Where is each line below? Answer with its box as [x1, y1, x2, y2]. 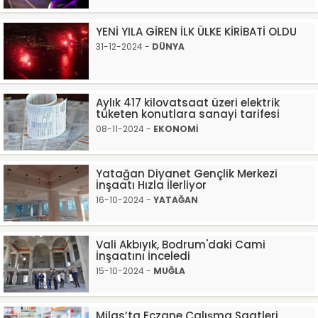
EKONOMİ [153, 123, 199, 135]
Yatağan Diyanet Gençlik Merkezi [96, 166, 278, 181]
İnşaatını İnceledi [96, 248, 190, 263]
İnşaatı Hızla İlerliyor [96, 177, 207, 192]
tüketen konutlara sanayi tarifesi [96, 106, 280, 121]
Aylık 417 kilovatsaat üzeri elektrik [96, 95, 280, 110]
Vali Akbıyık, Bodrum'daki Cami [96, 237, 265, 252]
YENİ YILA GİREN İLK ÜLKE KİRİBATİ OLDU [96, 24, 297, 39]
